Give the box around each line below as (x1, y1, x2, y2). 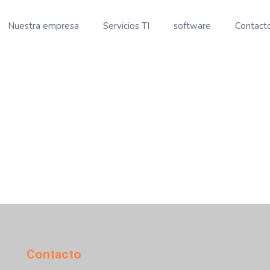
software (173, 20, 211, 32)
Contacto (26, 246, 81, 262)
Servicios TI (102, 20, 149, 32)
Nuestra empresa (7, 20, 79, 32)
